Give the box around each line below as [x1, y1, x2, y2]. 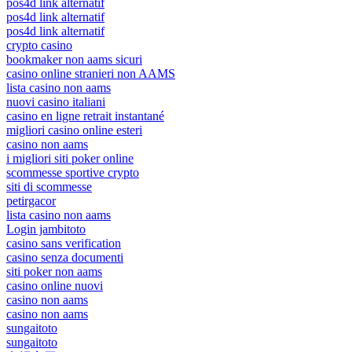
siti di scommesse [6, 179, 92, 193]
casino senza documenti [6, 250, 123, 264]
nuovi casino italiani [6, 94, 105, 108]
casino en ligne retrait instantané [6, 108, 164, 123]
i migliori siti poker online [6, 151, 134, 165]
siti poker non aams [6, 264, 102, 278]
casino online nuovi [6, 278, 103, 292]
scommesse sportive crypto [6, 165, 139, 179]
